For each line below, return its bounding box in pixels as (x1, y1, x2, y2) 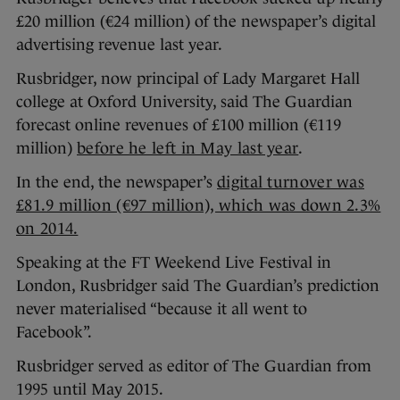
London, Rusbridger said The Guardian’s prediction (16, 277, 379, 295)
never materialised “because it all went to (16, 300, 307, 318)
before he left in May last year (77, 139, 299, 157)
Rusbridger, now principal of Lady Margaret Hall (16, 70, 360, 87)
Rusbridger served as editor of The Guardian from (16, 357, 371, 375)
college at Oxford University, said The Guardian (16, 93, 353, 111)
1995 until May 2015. (16, 380, 163, 398)
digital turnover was (217, 173, 365, 191)
